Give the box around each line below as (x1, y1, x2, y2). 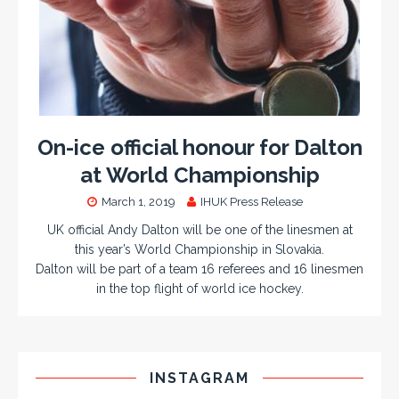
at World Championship (79, 161, 320, 188)
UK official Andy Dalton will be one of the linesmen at (46, 222, 353, 237)
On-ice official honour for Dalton (37, 134, 362, 160)
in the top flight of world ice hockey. (95, 281, 304, 296)
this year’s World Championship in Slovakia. (75, 241, 324, 256)
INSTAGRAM (150, 369, 249, 387)
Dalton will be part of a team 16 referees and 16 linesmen (36, 261, 363, 276)
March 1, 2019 (102, 194, 175, 208)
